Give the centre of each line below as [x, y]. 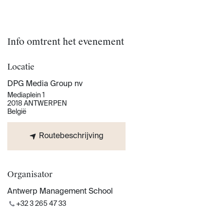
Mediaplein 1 [26, 96]
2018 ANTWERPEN [37, 104]
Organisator [30, 175]
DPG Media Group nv [45, 84]
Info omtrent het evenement [66, 42]
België [17, 112]
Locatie [21, 67]
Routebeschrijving [70, 136]
